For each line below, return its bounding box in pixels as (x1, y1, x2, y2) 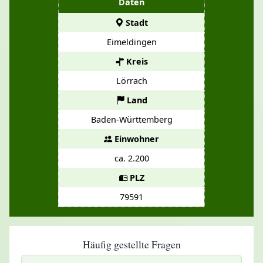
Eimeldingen (106, 36, 157, 48)
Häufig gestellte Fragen (82, 237, 181, 251)
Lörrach (116, 75, 147, 86)
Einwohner (112, 133, 159, 144)
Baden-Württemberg (90, 113, 173, 125)
